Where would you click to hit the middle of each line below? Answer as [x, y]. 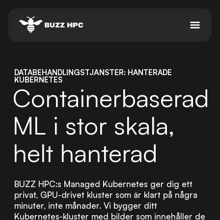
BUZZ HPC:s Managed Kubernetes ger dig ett [103, 184]
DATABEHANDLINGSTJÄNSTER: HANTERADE [93, 73]
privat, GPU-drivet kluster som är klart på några [106, 194]
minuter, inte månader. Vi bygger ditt [85, 205]
